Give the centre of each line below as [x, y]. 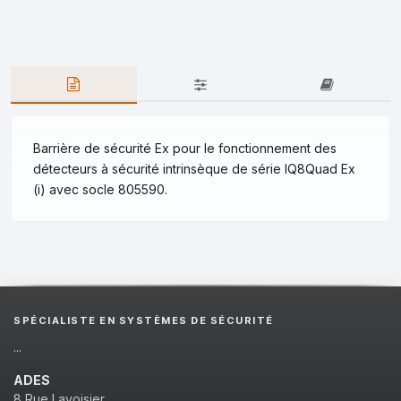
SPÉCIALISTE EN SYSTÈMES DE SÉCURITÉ [144, 320]
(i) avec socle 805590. [100, 189]
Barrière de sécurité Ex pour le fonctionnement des [185, 148]
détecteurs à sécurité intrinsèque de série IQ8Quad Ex [194, 168]
